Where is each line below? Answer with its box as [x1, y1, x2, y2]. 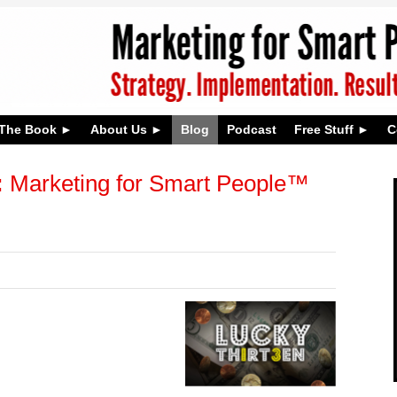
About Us [90, 122, 147, 136]
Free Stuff [294, 122, 354, 136]
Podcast [227, 122, 276, 136]
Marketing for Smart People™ [4, 170, 309, 196]
